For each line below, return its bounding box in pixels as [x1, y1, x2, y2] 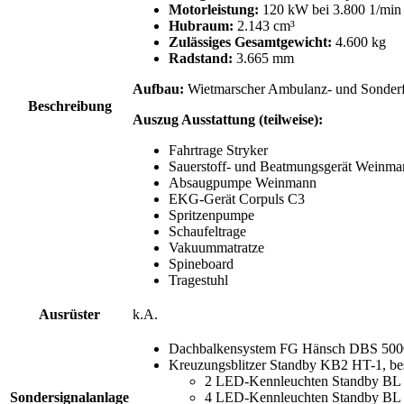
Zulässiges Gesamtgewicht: [169, 33, 332, 50]
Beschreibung [27, 97, 112, 114]
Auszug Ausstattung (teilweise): [133, 111, 323, 127]
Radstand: [169, 50, 233, 66]
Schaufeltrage [169, 223, 246, 239]
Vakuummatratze [169, 239, 264, 255]
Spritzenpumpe [169, 207, 254, 223]
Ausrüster [39, 306, 100, 322]
